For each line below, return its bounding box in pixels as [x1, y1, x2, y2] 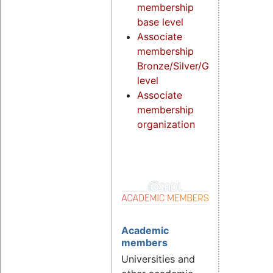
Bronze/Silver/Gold [136, 60, 224, 73]
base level [136, 16, 183, 29]
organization [136, 118, 195, 131]
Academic [121, 224, 169, 237]
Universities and [121, 253, 195, 266]
